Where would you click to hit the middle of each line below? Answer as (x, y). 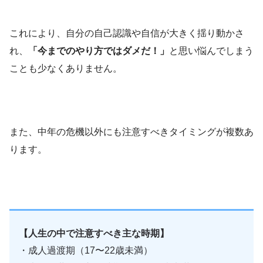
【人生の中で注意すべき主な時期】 (94, 233)
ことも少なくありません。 (66, 68)
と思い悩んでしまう (211, 50)
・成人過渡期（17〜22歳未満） (86, 250)
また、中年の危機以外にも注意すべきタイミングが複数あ (131, 131)
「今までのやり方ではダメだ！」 (99, 50)
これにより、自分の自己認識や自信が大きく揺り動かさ (127, 33)
